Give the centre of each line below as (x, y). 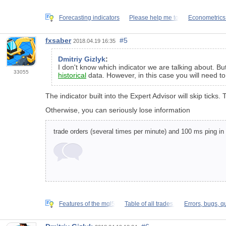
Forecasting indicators (89, 17)
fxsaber (58, 40)
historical (72, 75)
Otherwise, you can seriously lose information (118, 110)
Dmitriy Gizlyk (82, 59)
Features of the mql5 (87, 204)
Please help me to (154, 17)
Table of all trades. (150, 204)
